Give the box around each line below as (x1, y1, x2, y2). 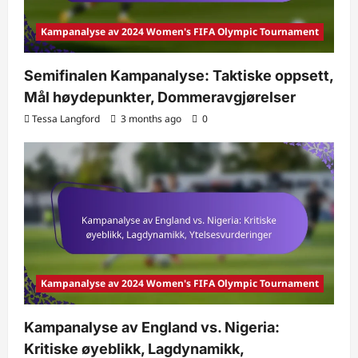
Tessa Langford (32, 111, 100, 125)
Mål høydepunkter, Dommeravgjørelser (24, 88, 296, 105)
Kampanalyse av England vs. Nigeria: (24, 319, 280, 336)
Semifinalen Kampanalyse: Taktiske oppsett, (24, 66, 333, 84)
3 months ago (118, 111, 184, 125)
